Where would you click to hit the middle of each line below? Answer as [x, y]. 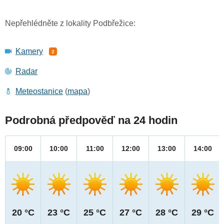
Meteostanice [39, 91]
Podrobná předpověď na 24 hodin [91, 120]
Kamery [29, 51]
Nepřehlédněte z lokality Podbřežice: [70, 23]
